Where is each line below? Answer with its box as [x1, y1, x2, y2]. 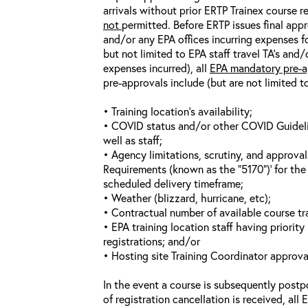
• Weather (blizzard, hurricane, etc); [103, 190, 271, 205]
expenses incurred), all [103, 60, 210, 75]
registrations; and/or [103, 234, 200, 248]
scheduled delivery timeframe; [103, 176, 243, 190]
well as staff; [103, 133, 162, 147]
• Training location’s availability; [103, 104, 252, 118]
